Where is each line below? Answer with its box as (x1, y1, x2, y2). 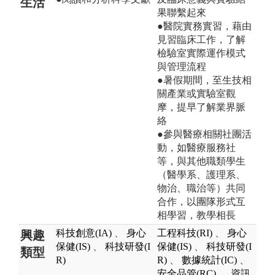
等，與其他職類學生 (157, 155, 246, 166)
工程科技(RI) (157, 227, 212, 238)
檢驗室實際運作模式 (157, 47, 246, 58)
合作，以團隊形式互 (157, 196, 246, 207)
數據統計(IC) (182, 254, 237, 265)
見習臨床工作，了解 (157, 34, 246, 45)
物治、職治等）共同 (157, 182, 246, 193)
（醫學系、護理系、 (157, 169, 246, 180)
